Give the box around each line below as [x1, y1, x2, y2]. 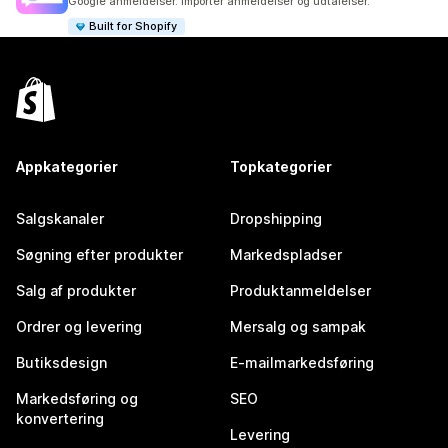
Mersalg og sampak [230, 318, 366, 335]
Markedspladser [230, 246, 342, 263]
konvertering [16, 410, 104, 427]
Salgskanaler [16, 210, 104, 227]
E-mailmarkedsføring [230, 354, 374, 371]
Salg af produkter [16, 282, 136, 299]
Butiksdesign [16, 354, 107, 371]
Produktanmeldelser [230, 282, 371, 299]
